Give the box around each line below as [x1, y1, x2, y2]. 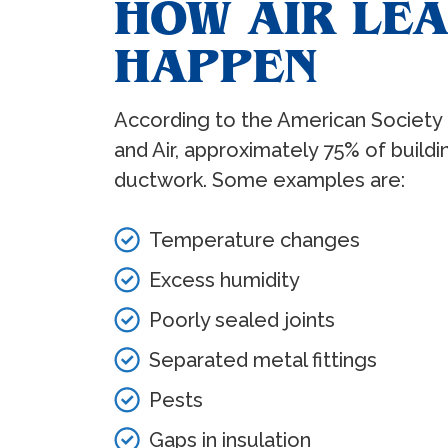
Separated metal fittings [149, 348, 377, 372]
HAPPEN [114, 38, 317, 94]
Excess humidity [149, 268, 300, 292]
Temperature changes [149, 228, 360, 252]
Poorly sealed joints [149, 308, 335, 332]
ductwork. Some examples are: [114, 168, 405, 192]
